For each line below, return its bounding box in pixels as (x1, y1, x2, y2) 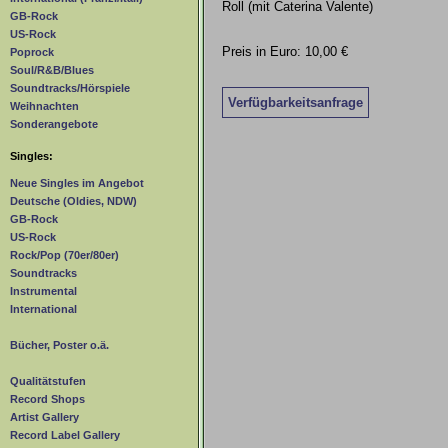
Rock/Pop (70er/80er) (10, 249, 119, 262)
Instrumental (10, 285, 77, 298)
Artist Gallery (10, 411, 79, 424)
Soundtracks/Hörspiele (10, 82, 130, 95)
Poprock (10, 46, 54, 59)
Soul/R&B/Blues (10, 64, 94, 77)
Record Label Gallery (10, 429, 120, 442)
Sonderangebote (10, 118, 98, 131)
